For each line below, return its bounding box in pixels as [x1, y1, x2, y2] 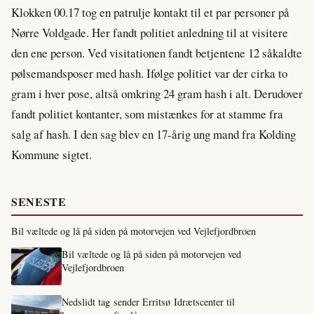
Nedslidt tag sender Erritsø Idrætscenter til [62, 295, 235, 309]
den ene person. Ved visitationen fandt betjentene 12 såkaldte [11, 45, 302, 62]
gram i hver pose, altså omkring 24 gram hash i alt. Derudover [11, 86, 303, 102]
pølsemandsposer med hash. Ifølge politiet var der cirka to [11, 65, 287, 82]
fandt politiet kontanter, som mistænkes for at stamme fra [11, 106, 283, 123]
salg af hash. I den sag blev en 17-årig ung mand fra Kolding [11, 126, 296, 143]
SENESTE [11, 193, 67, 210]
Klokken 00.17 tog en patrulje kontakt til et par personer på [11, 4, 289, 21]
